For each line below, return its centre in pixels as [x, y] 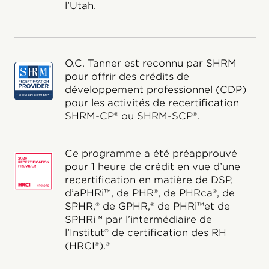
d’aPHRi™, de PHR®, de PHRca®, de [150, 193]
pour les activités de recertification [152, 103]
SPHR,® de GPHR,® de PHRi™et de [147, 206]
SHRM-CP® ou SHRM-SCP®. [132, 116]
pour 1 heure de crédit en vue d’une [152, 167]
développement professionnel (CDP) [155, 90]
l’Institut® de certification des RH [145, 233]
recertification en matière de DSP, [149, 180]
